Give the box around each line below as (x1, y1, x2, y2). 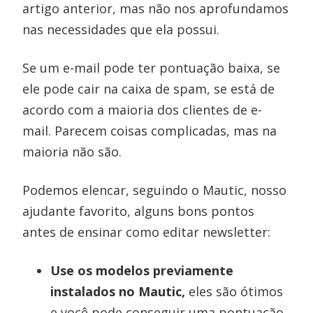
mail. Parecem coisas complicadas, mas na (22, 122, 277, 139)
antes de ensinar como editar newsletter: (22, 224, 271, 240)
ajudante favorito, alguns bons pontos (22, 203, 255, 219)
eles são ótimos (185, 283, 284, 300)
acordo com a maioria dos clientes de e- (22, 101, 263, 118)
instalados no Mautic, (50, 283, 186, 300)
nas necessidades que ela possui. (22, 21, 220, 38)
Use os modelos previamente (50, 262, 234, 279)
